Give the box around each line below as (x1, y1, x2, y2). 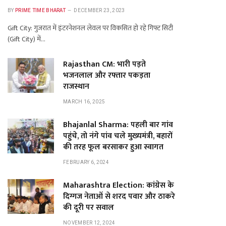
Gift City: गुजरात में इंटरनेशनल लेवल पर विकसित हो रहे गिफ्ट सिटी (8, 22, 173, 34)
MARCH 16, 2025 (63, 99, 105, 104)
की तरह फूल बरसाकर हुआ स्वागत (63, 140, 163, 154)
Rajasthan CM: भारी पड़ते (63, 58, 146, 71)
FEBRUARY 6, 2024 (63, 159, 109, 165)
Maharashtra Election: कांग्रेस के (63, 179, 174, 192)
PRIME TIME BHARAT (15, 8, 66, 13)
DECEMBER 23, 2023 (74, 8, 125, 13)
